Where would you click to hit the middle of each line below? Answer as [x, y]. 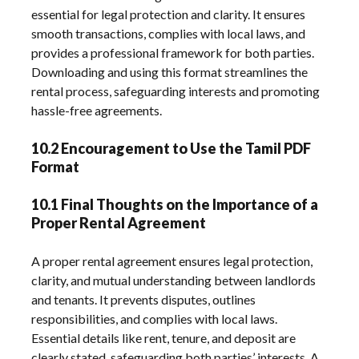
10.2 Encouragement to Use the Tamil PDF [171, 148]
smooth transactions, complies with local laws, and [169, 33]
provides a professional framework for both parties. [173, 52]
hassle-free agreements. [97, 110]
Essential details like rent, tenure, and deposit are [164, 337]
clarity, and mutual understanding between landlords [174, 280]
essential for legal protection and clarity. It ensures [169, 14]
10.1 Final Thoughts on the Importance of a [175, 204]
